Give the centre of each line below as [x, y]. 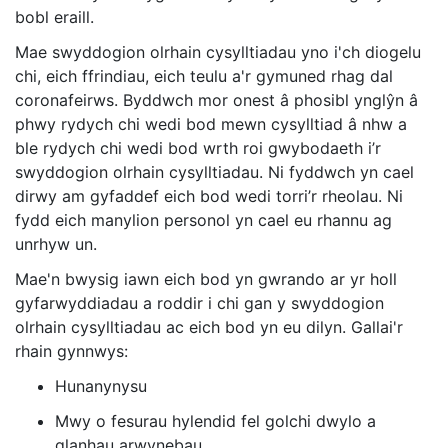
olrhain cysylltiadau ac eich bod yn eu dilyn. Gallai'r [209, 327]
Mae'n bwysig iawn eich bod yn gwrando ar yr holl [206, 279]
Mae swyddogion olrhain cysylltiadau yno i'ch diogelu [218, 52]
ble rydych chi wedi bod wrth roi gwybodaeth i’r [198, 148]
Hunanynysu [101, 386]
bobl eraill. [54, 17]
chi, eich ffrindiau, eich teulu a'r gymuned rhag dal [204, 76]
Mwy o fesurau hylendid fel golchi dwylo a [215, 421]
